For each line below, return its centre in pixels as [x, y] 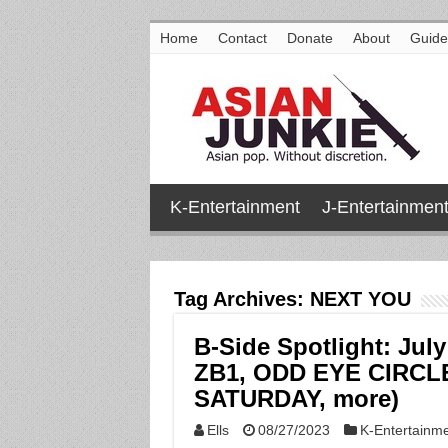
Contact [242, 38]
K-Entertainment [234, 207]
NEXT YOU [360, 299]
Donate [309, 38]
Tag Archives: [241, 299]
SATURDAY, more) [296, 398]
